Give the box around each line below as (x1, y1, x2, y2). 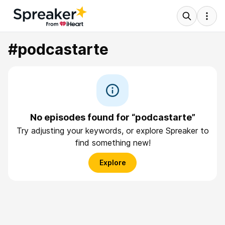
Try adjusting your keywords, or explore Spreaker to (16, 126, 209, 136)
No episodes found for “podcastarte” (30, 112, 195, 123)
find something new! (74, 138, 151, 148)
